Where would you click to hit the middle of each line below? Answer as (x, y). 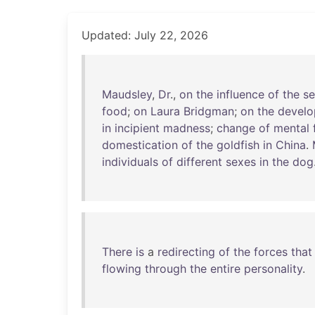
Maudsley (127, 94)
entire (225, 269)
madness (187, 128)
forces (271, 252)
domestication (140, 145)
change (236, 128)
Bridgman (209, 111)
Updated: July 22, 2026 (145, 35)
